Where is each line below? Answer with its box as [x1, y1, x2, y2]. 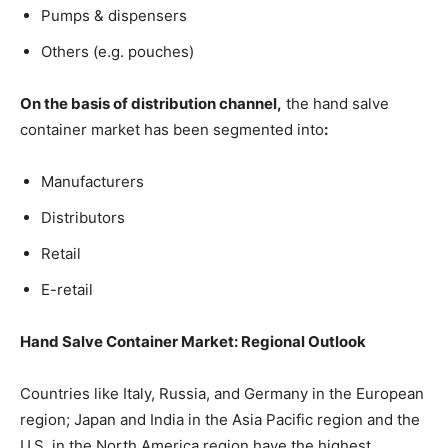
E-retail [41, 279, 93, 299]
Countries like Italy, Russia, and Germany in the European [20, 383, 424, 403]
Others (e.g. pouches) [41, 41, 194, 61]
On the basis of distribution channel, [20, 93, 282, 113]
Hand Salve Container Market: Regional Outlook [20, 331, 366, 351]
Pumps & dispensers [41, 5, 187, 25]
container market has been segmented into [20, 119, 324, 139]
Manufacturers [41, 171, 144, 191]
